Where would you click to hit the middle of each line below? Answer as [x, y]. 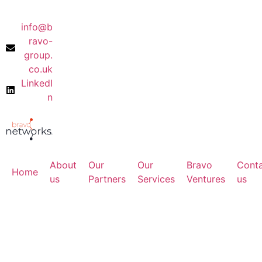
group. [38, 55]
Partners [107, 179]
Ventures [206, 179]
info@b [37, 27]
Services [156, 179]
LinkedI [37, 83]
